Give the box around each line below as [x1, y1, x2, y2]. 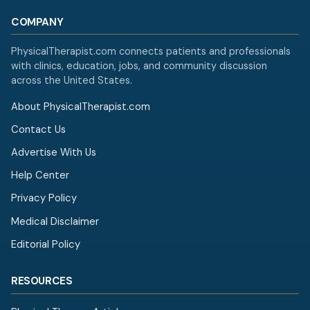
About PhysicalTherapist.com [11, 99, 150, 113]
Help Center [11, 168, 69, 183]
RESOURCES [11, 274, 73, 289]
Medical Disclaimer [11, 214, 99, 228]
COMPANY [11, 15, 64, 29]
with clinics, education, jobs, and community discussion [11, 60, 267, 73]
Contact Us [11, 122, 66, 136]
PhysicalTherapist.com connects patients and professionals [11, 45, 291, 58]
